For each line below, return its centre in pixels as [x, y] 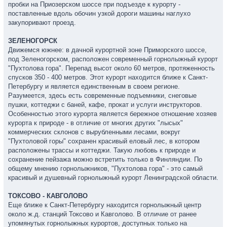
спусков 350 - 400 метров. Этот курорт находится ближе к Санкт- [108, 77]
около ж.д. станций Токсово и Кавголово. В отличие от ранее [102, 214]
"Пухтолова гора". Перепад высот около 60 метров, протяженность [111, 68]
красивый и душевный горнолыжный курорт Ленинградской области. [113, 178]
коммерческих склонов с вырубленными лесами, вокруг [94, 132]
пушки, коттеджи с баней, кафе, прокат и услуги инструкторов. [105, 105]
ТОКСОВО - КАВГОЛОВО [48, 196]
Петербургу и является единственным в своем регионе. [94, 86]
